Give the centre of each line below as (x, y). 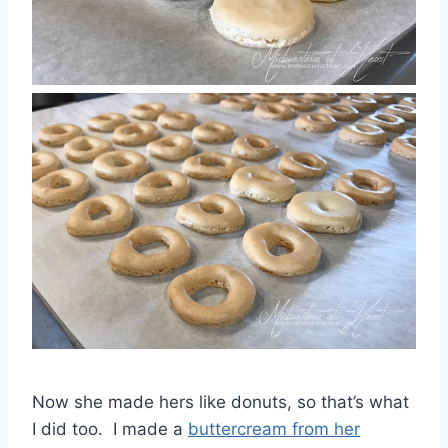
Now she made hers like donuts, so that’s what (220, 401)
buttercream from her (274, 428)
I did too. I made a (110, 428)
